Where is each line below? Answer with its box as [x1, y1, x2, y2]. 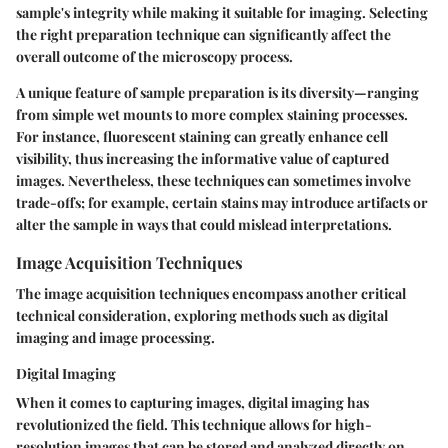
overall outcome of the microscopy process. [16, 47, 293, 67]
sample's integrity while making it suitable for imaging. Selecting [16, 3, 428, 23]
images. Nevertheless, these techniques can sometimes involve [16, 171, 411, 191]
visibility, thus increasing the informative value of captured [16, 149, 389, 169]
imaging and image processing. [16, 328, 215, 348]
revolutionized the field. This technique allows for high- [16, 415, 372, 435]
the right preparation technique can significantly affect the [16, 25, 391, 45]
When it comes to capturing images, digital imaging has [16, 393, 369, 413]
